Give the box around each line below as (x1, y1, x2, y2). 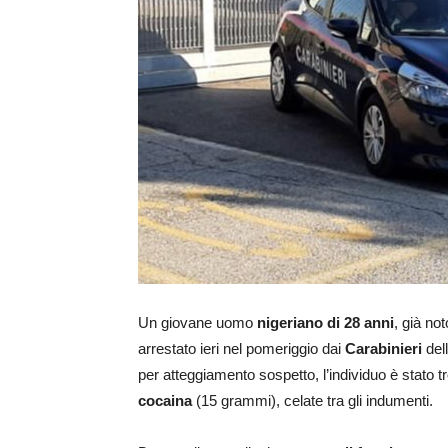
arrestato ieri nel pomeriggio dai (138, 340, 345, 358)
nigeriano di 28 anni (253, 314, 394, 332)
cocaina (138, 392, 192, 410)
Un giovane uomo (138, 314, 253, 332)
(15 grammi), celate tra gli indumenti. (192, 392, 433, 410)
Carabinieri (345, 340, 422, 358)
